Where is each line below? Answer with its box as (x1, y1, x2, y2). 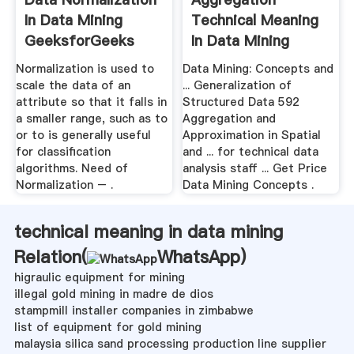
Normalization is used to (15, 60, 154, 77)
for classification (15, 143, 111, 160)
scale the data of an (15, 77, 130, 93)
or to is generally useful (15, 126, 151, 143)
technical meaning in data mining (13, 219, 283, 243)
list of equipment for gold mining (13, 318, 201, 335)
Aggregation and (183, 110, 277, 126)
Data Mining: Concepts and (183, 60, 334, 77)
